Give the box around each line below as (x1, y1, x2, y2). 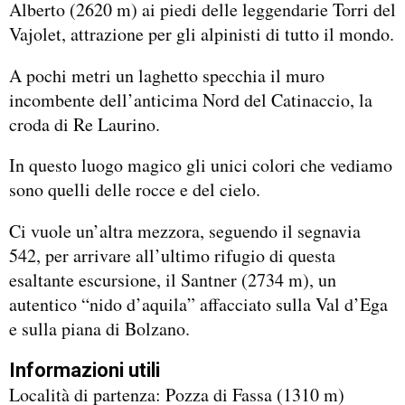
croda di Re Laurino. (9, 111, 160, 137)
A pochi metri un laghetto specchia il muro (9, 62, 325, 88)
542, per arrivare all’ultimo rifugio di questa (9, 243, 335, 268)
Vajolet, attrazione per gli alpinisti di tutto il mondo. (9, 21, 394, 46)
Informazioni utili (9, 358, 160, 381)
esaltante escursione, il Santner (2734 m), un (9, 268, 336, 292)
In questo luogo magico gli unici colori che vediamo (9, 153, 392, 178)
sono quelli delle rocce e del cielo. (9, 177, 260, 202)
